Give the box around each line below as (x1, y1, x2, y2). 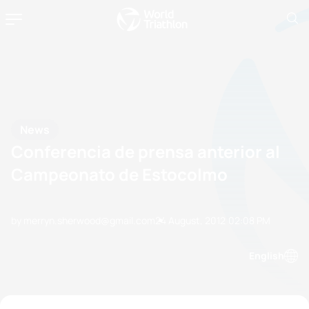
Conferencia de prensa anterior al (11, 139, 280, 163)
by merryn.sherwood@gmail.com (11, 213, 155, 227)
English (249, 249, 284, 262)
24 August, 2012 (155, 213, 226, 227)
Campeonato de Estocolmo (11, 162, 228, 186)
